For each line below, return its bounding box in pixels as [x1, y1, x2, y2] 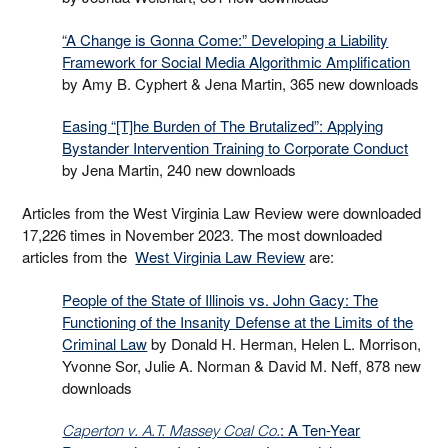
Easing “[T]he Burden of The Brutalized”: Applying [62, 115, 384, 137]
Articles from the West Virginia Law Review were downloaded [22, 201, 422, 223]
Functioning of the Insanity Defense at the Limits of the [62, 310, 414, 332]
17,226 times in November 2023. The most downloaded [22, 223, 383, 245]
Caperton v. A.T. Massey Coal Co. [62, 421, 281, 441]
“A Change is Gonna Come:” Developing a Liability [62, 28, 389, 50]
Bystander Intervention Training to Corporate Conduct [62, 137, 409, 159]
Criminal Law [62, 332, 148, 354]
